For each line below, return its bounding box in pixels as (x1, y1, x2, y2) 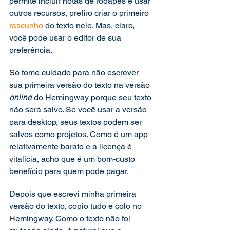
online (9, 92, 34, 102)
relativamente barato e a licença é (9, 142, 134, 151)
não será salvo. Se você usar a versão (9, 105, 149, 114)
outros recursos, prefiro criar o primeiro (9, 8, 151, 18)
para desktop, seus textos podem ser (9, 117, 144, 127)
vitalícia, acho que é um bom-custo (9, 154, 137, 164)
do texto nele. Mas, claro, (43, 21, 137, 30)
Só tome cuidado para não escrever (9, 68, 141, 78)
